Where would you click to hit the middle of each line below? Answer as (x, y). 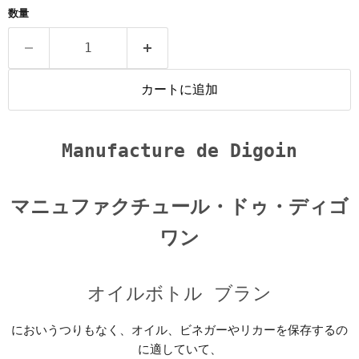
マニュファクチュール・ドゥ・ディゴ (179, 206)
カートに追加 (179, 89)
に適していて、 (179, 349)
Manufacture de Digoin (179, 151)
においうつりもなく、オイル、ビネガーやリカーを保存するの (179, 330)
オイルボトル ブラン (179, 293)
